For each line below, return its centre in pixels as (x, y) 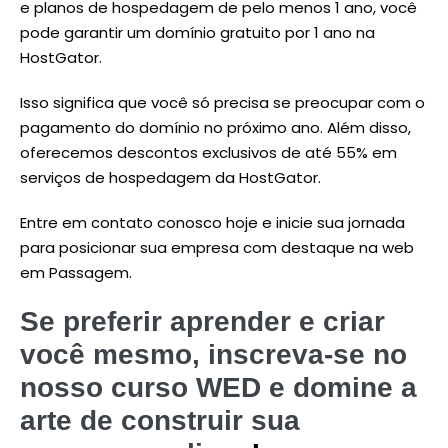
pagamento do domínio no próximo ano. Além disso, (215, 127)
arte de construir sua (160, 420)
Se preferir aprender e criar (202, 321)
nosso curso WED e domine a (218, 387)
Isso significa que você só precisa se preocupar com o (222, 102)
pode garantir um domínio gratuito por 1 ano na (197, 32)
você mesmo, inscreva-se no (213, 354)
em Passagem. (76, 272)
